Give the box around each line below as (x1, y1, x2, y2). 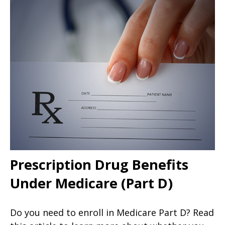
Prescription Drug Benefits (10, 155, 188, 174)
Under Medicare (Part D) (10, 173, 173, 192)
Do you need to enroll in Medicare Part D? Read (10, 206, 214, 218)
